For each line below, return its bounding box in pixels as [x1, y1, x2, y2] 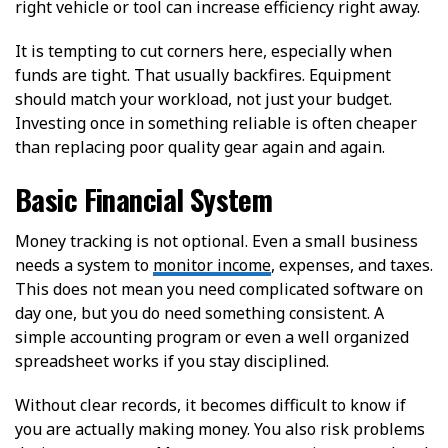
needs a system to [15, 253, 153, 276]
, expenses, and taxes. [271, 253, 433, 276]
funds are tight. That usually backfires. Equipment [15, 63, 391, 86]
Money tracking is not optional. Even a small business [15, 229, 418, 252]
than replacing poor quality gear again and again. [15, 135, 385, 158]
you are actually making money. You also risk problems [15, 417, 425, 440]
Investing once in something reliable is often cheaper [15, 111, 417, 134]
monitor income [153, 253, 271, 276]
